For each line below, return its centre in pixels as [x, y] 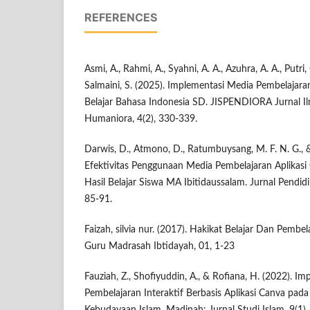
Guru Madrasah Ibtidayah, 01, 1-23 [159, 247]
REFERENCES [121, 18]
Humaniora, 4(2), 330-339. [141, 119]
